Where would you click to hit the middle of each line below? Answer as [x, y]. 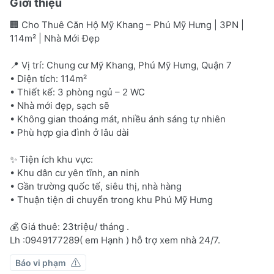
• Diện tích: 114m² [48, 78]
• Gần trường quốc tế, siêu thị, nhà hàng [96, 186]
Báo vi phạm [41, 262]
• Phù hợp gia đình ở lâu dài [69, 132]
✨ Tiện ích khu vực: [51, 159]
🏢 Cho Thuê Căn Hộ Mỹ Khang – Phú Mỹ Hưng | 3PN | [127, 24]
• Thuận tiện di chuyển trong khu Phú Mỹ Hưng [111, 199]
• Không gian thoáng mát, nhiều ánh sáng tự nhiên [118, 119]
